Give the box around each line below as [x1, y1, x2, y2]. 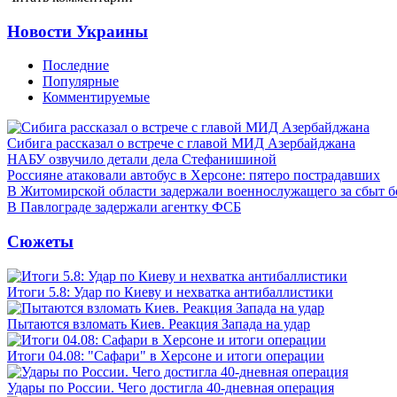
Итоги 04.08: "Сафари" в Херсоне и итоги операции [7, 347, 324, 363]
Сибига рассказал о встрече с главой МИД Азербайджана [7, 136, 355, 152]
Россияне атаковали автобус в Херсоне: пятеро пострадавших [7, 167, 380, 183]
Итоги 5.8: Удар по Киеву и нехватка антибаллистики [7, 284, 333, 300]
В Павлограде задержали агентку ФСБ [7, 199, 241, 215]
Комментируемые [43, 90, 150, 105]
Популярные [43, 74, 119, 90]
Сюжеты [7, 231, 74, 251]
